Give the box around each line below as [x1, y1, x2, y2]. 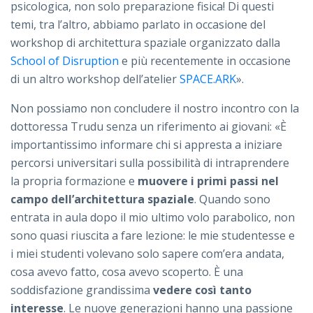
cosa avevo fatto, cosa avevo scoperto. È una [10, 263, 243, 279]
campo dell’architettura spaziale [10, 191, 194, 207]
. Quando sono [194, 191, 270, 207]
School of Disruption [10, 52, 119, 68]
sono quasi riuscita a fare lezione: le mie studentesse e [10, 227, 295, 243]
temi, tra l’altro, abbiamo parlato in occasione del [10, 16, 265, 32]
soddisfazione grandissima [10, 282, 153, 298]
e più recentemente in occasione [119, 52, 291, 68]
